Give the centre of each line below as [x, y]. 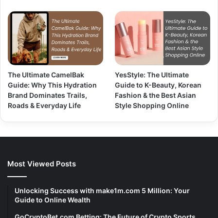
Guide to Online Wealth [53, 200]
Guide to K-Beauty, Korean [158, 85]
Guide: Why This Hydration [52, 85]
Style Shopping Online [152, 105]
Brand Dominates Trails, [47, 95]
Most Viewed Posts [42, 163]
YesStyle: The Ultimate [152, 74]
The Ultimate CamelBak [46, 74]
